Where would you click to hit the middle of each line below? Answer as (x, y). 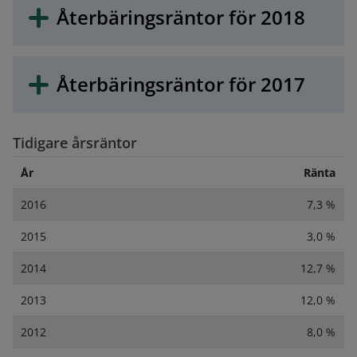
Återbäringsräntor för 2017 (180, 84)
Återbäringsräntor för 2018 (180, 17)
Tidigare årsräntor (75, 142)
